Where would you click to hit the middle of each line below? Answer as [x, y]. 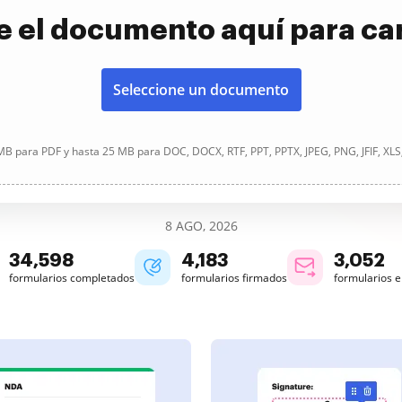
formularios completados [72, 278]
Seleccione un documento [201, 90]
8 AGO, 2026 [201, 226]
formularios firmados [234, 278]
